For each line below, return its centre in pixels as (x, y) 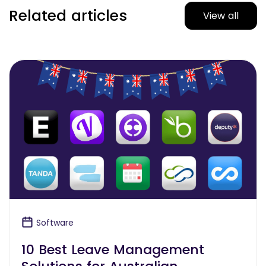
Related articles (68, 15)
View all (221, 15)
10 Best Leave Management (113, 249)
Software (55, 222)
